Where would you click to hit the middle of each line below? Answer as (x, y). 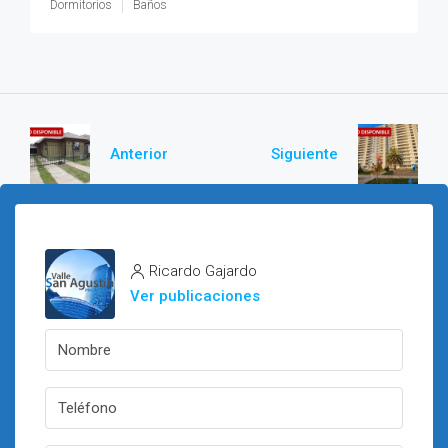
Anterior (139, 153)
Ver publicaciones (195, 296)
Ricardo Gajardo (203, 271)
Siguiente (304, 153)
